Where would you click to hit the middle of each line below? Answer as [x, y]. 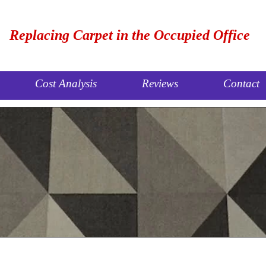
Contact [241, 83]
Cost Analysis [66, 83]
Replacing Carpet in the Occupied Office [130, 35]
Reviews [160, 83]
